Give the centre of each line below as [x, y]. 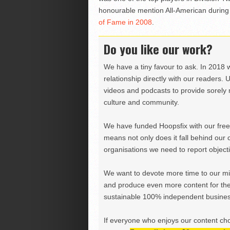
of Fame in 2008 [125, 22]
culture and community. [141, 102]
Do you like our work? [158, 49]
